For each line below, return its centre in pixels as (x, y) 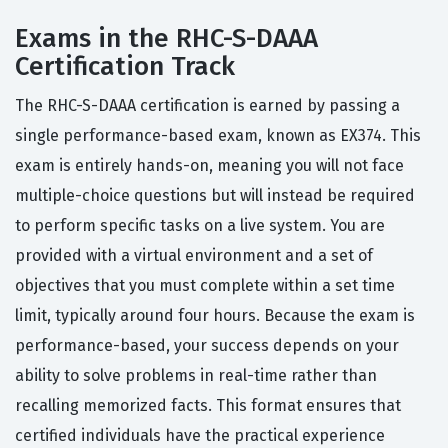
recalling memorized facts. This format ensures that (208, 406)
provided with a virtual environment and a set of (194, 256)
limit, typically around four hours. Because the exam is (215, 316)
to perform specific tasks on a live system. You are (200, 226)
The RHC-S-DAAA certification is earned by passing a (207, 106)
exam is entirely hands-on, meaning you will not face (209, 166)
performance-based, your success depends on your (207, 346)
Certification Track (125, 67)
